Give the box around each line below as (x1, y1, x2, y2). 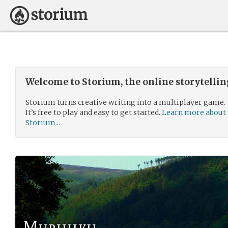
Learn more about (162, 108, 226, 117)
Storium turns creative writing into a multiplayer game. (25, 98, 225, 107)
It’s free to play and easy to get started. (25, 108, 162, 117)
